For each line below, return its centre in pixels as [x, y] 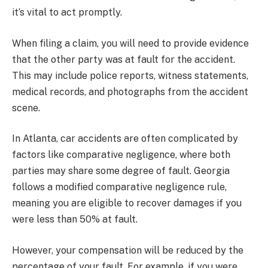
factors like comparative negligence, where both [121, 155]
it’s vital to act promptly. [67, 13]
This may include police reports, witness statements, [130, 75]
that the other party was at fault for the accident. [124, 59]
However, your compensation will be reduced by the [128, 251]
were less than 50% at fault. [75, 220]
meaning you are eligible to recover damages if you [127, 203]
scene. [26, 108]
